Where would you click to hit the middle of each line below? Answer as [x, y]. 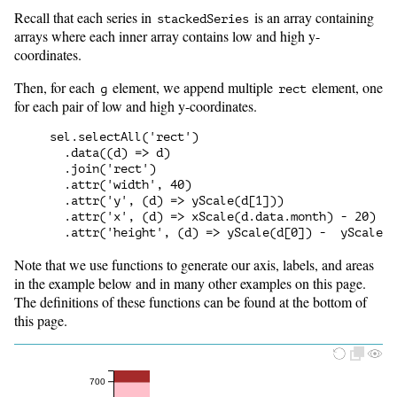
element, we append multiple [193, 88]
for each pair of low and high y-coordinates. [136, 106]
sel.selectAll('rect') [124, 137]
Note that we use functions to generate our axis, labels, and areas [194, 265]
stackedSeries [203, 19]
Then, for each [56, 88]
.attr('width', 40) [121, 185]
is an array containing [312, 18]
